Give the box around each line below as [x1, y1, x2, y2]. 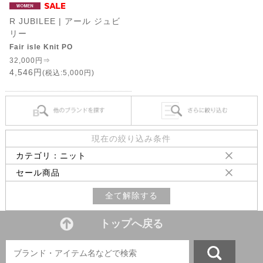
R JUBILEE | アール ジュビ [9, 16, 120, 26]
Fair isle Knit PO [9, 43, 73, 52]
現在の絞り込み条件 [92, 133, 171, 143]
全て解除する [104, 191, 158, 201]
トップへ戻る [100, 218, 163, 230]
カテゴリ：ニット [15, 150, 86, 160]
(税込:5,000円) [42, 69, 95, 77]
